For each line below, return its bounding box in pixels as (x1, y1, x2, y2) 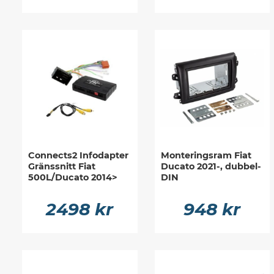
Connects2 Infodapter (28, 149, 128, 161)
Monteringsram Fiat (160, 149, 251, 161)
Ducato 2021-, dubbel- (160, 160, 261, 172)
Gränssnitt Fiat (28, 160, 95, 172)
